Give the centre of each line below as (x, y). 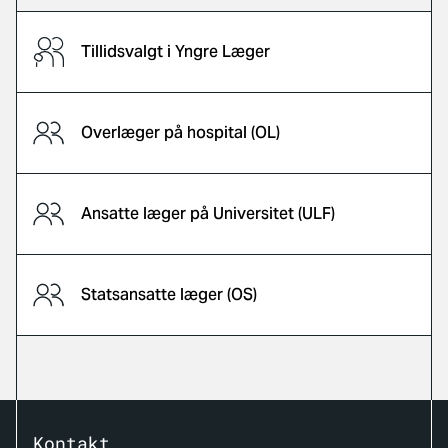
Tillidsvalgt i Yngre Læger (175, 51)
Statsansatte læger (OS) (169, 294)
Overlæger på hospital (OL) (180, 132)
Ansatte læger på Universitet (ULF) (208, 213)
